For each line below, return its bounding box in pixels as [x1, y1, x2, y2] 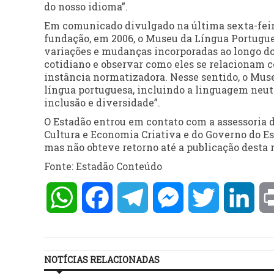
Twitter [219, 191, 257, 204]
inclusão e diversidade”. [44, 96, 160, 109]
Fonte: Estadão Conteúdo [44, 160, 162, 173]
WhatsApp [77, 191, 130, 204]
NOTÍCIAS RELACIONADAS [44, 254, 160, 266]
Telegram [148, 191, 194, 204]
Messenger [183, 191, 237, 204]
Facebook [113, 191, 158, 204]
